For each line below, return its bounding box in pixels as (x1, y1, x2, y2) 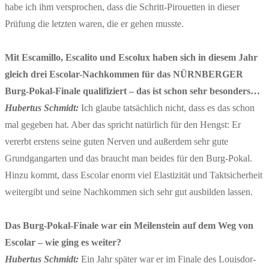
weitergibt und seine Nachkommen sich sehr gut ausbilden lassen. (5, 186, 253, 197)
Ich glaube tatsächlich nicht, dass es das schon (79, 102, 255, 113)
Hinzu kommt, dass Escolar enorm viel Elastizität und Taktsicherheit (5, 169, 262, 180)
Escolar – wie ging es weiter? (5, 237, 121, 247)
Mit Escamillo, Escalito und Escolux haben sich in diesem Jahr (5, 52, 258, 62)
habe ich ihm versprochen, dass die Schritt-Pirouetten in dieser (5, 1, 240, 12)
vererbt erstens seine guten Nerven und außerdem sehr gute (5, 136, 228, 147)
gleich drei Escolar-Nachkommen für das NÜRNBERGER (5, 68, 243, 79)
